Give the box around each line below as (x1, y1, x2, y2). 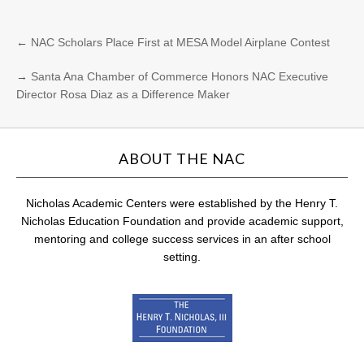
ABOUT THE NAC (119, 149, 245, 167)
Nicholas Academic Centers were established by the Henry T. (26, 196, 338, 210)
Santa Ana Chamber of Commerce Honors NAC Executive (31, 69, 328, 83)
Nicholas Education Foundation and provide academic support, (20, 214, 344, 227)
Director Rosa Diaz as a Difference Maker (16, 87, 230, 101)
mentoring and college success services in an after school (33, 232, 331, 245)
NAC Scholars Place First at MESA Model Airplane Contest (31, 35, 330, 49)
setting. (163, 249, 201, 263)
